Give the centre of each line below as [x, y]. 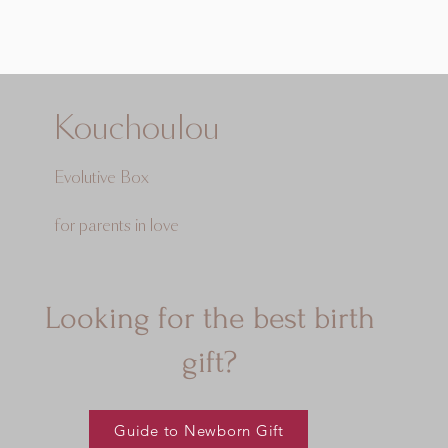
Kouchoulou [137, 130]
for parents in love [117, 226]
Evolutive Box [102, 178]
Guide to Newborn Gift [199, 430]
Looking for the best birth [209, 319]
